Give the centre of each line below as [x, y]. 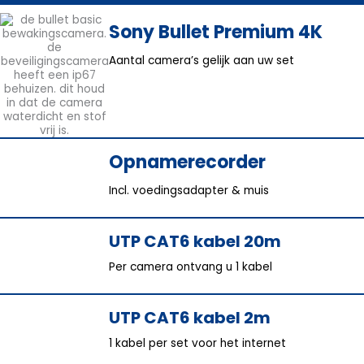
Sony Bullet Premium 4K [216, 32]
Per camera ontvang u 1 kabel [191, 266]
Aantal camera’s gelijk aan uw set [202, 60]
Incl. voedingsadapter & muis [189, 190]
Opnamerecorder [188, 162]
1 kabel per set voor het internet [198, 343]
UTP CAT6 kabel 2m [190, 317]
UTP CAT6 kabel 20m [195, 241]
